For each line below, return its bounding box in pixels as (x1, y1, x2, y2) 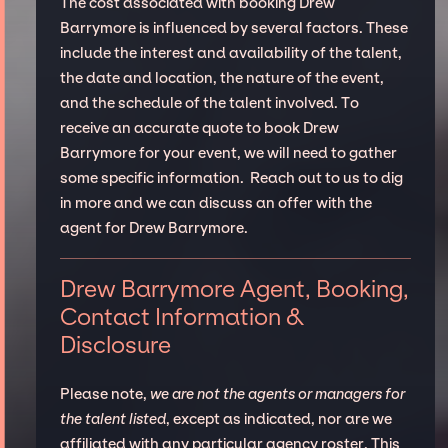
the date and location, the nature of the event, (59, 68, 384, 87)
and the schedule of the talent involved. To (59, 93, 359, 112)
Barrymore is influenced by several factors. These (59, 18, 408, 37)
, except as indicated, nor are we (165, 410, 392, 429)
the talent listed (59, 410, 166, 429)
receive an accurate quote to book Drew (59, 118, 339, 137)
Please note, (59, 385, 150, 404)
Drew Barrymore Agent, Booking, (59, 275, 409, 304)
